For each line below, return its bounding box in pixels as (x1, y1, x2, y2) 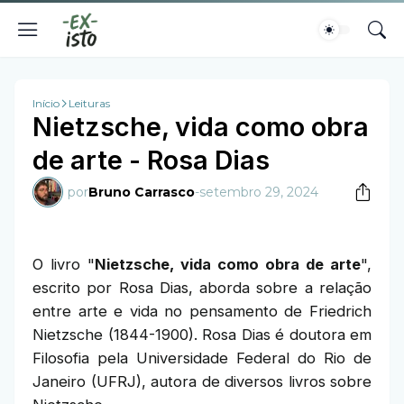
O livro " (32, 255, 95, 273)
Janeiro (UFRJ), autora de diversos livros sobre (32, 372, 372, 390)
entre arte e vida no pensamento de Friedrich (32, 302, 372, 320)
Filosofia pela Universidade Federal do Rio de (32, 349, 372, 367)
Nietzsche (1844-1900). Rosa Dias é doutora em (32, 326, 372, 344)
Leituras (69, 96, 110, 110)
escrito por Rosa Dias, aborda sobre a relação (32, 279, 372, 297)
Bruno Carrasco (88, 184, 195, 200)
